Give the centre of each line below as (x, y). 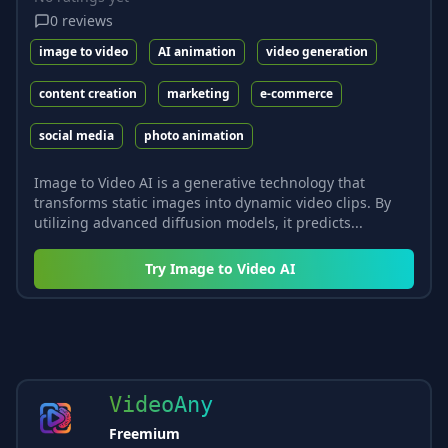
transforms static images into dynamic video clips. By (212, 202)
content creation (88, 93)
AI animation (197, 51)
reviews (87, 20)
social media (76, 135)
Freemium (144, 433)
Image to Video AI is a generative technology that (199, 182)
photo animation (194, 135)
